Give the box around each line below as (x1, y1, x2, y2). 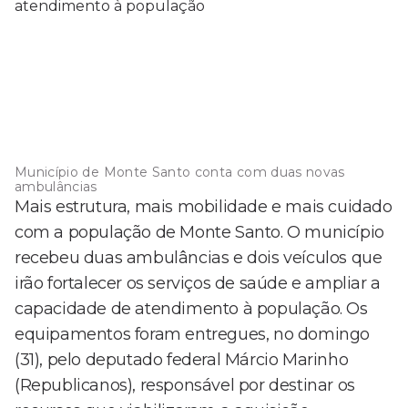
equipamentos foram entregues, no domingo (15, 324, 371, 345)
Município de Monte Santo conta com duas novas (15, 164, 345, 181)
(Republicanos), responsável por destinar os (15, 375, 355, 396)
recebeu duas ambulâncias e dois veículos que (15, 248, 382, 269)
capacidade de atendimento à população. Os (15, 299, 368, 320)
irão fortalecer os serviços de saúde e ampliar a (15, 273, 381, 294)
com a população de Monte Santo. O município (15, 222, 384, 243)
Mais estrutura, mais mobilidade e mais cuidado (15, 197, 393, 218)
